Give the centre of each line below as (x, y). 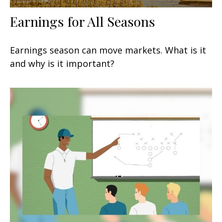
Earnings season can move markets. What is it (108, 50)
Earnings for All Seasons (83, 21)
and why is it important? (62, 63)
